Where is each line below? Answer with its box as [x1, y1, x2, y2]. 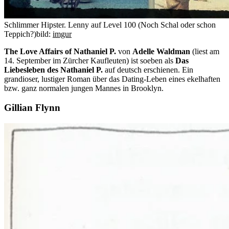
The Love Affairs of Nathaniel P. [4, 47, 116, 56]
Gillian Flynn [4, 102, 60, 113]
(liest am [190, 47, 219, 56]
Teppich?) [4, 29, 36, 38]
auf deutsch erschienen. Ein [103, 65, 193, 74]
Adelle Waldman [132, 47, 190, 56]
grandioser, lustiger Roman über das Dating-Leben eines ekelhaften [4, 74, 220, 83]
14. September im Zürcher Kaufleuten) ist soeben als [4, 56, 175, 65]
